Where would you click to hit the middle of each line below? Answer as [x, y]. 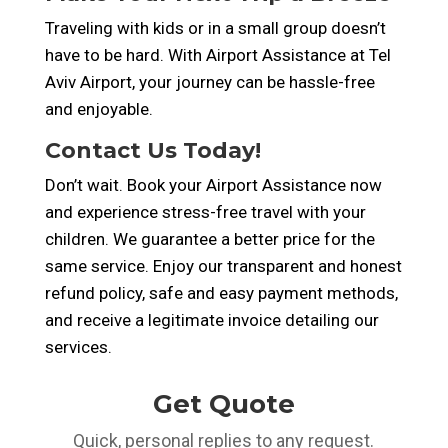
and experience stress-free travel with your [205, 212]
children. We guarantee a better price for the [209, 239]
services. [78, 347]
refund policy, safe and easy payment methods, [221, 293]
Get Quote [223, 404]
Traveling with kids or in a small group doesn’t [215, 28]
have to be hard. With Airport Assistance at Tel [217, 55]
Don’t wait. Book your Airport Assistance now [213, 185]
